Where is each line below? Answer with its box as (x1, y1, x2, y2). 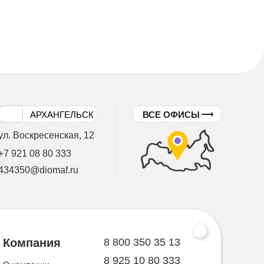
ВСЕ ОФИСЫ (143, 110, 200, 120)
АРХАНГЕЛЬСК (30, 110, 94, 120)
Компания (3, 236, 61, 249)
